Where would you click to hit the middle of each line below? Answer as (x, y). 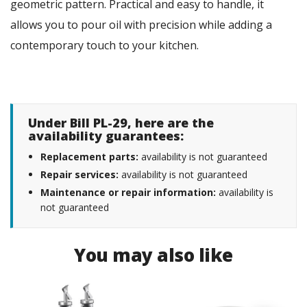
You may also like (153, 255)
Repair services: (79, 175)
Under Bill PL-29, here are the (121, 123)
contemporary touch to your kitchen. (105, 46)
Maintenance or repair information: (128, 193)
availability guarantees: (106, 136)
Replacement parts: (89, 157)
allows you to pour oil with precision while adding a (141, 25)
